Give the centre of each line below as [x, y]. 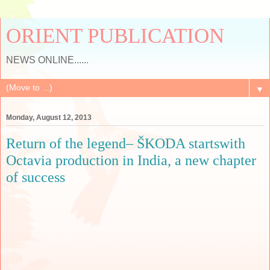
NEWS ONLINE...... [47, 60]
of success [36, 177]
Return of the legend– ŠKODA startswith [126, 143]
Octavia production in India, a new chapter [131, 160]
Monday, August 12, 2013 [49, 118]
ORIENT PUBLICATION [115, 36]
